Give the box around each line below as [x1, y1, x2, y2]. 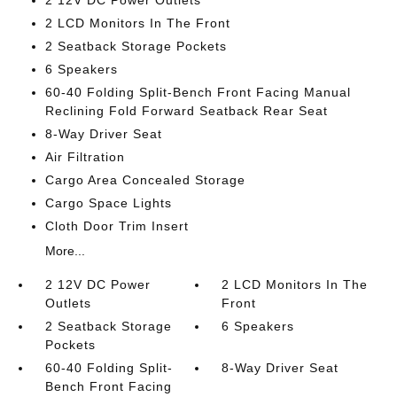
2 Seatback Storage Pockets [44, 39, 227, 53]
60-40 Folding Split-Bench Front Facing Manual [44, 85, 351, 99]
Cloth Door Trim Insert [44, 219, 189, 233]
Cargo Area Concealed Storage [44, 173, 245, 187]
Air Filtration [44, 150, 125, 164]
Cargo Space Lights [44, 196, 172, 210]
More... [44, 244, 85, 258]
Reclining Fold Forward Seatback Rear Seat [44, 104, 328, 118]
